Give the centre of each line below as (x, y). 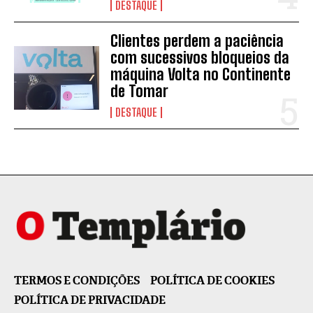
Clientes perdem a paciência (197, 41)
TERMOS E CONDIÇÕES (77, 280)
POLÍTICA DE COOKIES (212, 280)
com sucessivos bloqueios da (200, 57)
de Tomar (140, 91)
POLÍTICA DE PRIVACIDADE (90, 300)
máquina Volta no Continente (201, 74)
